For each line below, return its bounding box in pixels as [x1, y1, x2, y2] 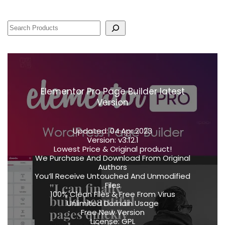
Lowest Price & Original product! [53, 144, 172, 154]
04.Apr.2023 [108, 126, 152, 136]
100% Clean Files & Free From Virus [50, 189, 175, 199]
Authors [98, 162, 127, 172]
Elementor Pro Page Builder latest [40, 85, 185, 97]
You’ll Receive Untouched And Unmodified [35, 171, 190, 181]
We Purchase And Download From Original [35, 153, 190, 163]
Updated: [73, 126, 108, 136]
